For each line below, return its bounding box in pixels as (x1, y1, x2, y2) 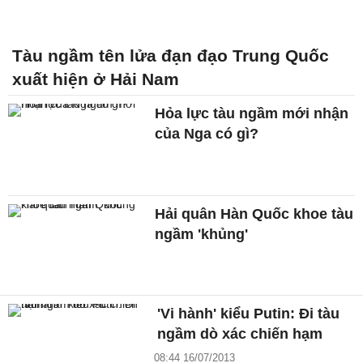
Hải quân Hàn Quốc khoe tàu (155, 205, 354, 222)
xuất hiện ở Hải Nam (12, 69, 179, 88)
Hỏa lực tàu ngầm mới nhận (155, 105, 349, 122)
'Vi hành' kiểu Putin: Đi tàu (157, 305, 340, 322)
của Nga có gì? (155, 125, 259, 142)
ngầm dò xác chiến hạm (157, 326, 323, 343)
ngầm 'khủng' (155, 225, 249, 242)
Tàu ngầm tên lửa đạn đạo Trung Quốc (12, 45, 329, 65)
